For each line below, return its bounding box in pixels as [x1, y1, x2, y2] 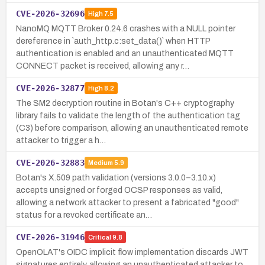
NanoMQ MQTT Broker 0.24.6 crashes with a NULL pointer [16, 24, 235, 33]
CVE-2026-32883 [16, 157, 85, 167]
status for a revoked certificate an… [16, 210, 152, 219]
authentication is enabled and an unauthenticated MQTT [16, 49, 234, 58]
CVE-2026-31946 [16, 232, 85, 242]
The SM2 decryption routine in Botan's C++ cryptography [16, 98, 234, 108]
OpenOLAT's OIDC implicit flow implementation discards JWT [16, 247, 248, 257]
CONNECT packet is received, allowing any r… [16, 61, 189, 70]
